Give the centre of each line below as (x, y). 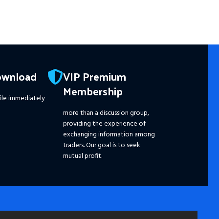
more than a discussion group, (106, 113)
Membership (93, 91)
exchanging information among (109, 134)
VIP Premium (95, 76)
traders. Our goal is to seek (102, 145)
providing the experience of (105, 124)
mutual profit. (83, 156)
